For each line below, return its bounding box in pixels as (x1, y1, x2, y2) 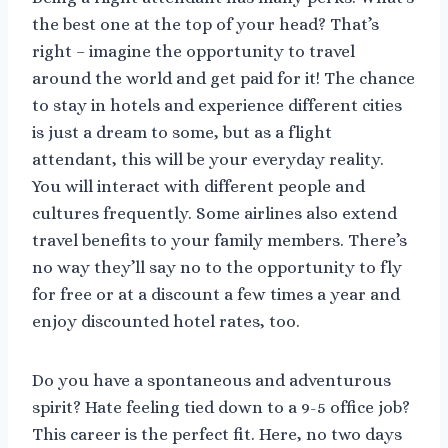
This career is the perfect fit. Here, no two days (32, 425, 402, 445)
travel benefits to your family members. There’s (32, 231, 407, 251)
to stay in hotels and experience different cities (32, 96, 402, 116)
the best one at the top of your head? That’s (32, 15, 379, 35)
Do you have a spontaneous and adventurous (32, 371, 391, 391)
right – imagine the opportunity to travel (32, 42, 355, 62)
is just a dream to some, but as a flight (32, 123, 332, 143)
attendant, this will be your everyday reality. (32, 150, 384, 170)
